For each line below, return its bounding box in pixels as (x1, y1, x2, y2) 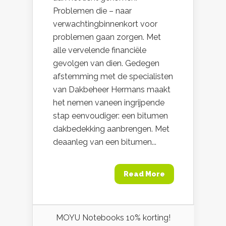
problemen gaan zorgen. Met (53, 32, 161, 42)
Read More (124, 170, 165, 178)
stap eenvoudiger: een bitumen (53, 111, 168, 121)
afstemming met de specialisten (53, 72, 173, 81)
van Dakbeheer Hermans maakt (53, 85, 171, 94)
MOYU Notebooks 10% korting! (56, 213, 171, 222)
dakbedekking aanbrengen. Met (53, 124, 169, 134)
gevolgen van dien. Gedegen (53, 59, 159, 68)
